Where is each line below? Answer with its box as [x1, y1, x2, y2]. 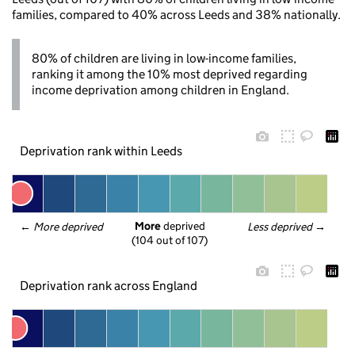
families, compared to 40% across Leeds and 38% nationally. [12, 7, 341, 22]
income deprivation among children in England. [32, 82, 289, 97]
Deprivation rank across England [19, 277, 197, 293]
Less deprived [247, 219, 314, 234]
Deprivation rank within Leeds [19, 143, 182, 158]
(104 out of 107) [132, 233, 208, 248]
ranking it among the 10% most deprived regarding [32, 67, 307, 82]
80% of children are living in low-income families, [32, 51, 296, 66]
